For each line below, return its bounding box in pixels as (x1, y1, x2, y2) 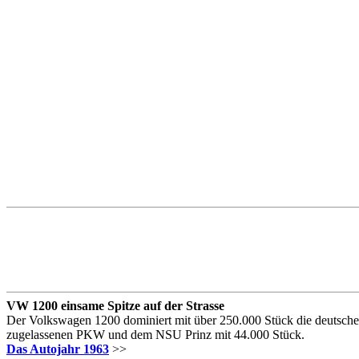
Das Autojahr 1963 (6, 341, 109, 356)
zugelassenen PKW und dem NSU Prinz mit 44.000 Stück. (6, 327, 305, 341)
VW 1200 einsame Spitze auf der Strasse (6, 298, 224, 313)
